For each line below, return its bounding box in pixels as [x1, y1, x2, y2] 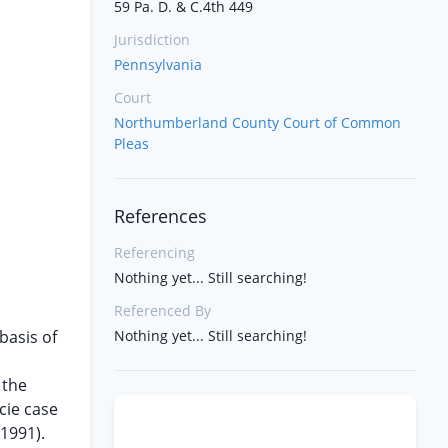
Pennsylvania [114, 55, 202, 74]
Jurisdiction [114, 30, 190, 49]
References [114, 204, 207, 228]
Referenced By [114, 301, 211, 320]
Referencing [114, 243, 195, 262]
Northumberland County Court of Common [114, 113, 401, 132]
